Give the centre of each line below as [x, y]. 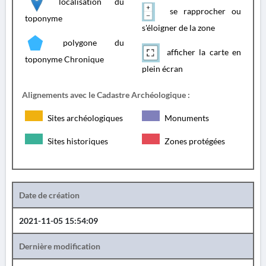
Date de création [49, 195]
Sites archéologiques [84, 118]
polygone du [85, 42]
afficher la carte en [202, 52]
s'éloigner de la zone [178, 28]
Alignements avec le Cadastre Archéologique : [106, 95]
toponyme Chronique [64, 59]
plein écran [162, 69]
